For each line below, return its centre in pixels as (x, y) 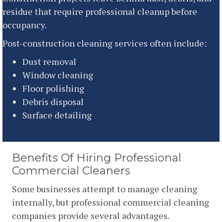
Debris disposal (53, 101)
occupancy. (25, 25)
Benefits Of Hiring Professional (97, 158)
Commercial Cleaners (71, 170)
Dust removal (49, 61)
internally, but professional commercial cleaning (111, 202)
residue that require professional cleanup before (100, 11)
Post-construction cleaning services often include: (105, 43)
